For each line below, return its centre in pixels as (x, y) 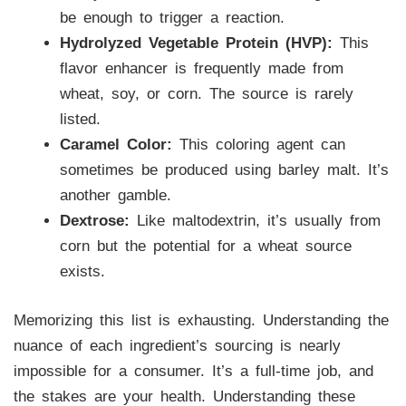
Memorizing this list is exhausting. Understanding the (201, 320)
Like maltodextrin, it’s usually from (255, 221)
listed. (80, 120)
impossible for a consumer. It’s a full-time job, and (193, 371)
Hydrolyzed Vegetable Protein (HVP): (196, 43)
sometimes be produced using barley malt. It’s (224, 170)
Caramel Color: (116, 145)
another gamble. (115, 196)
